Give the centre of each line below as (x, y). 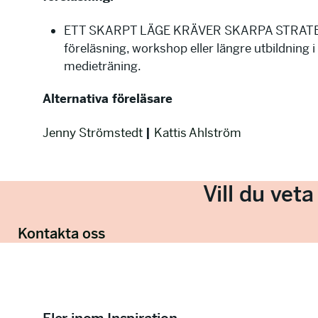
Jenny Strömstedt (93, 132)
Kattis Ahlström (198, 132)
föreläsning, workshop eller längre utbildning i (190, 48)
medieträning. (103, 66)
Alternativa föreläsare (108, 98)
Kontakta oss (61, 234)
